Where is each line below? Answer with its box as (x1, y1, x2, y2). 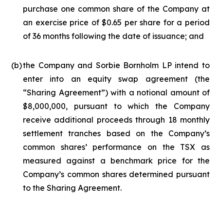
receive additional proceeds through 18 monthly (23, 115, 210, 125)
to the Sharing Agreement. (23, 183, 122, 193)
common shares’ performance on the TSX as (23, 142, 210, 152)
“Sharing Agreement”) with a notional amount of (23, 88, 210, 97)
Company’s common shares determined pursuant (23, 169, 210, 179)
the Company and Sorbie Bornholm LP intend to (23, 60, 210, 70)
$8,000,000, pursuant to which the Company (23, 101, 210, 111)
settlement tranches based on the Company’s (23, 128, 210, 138)
